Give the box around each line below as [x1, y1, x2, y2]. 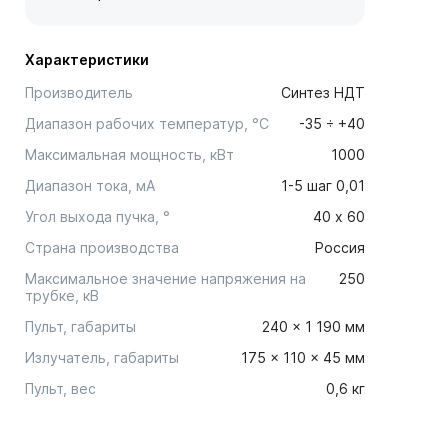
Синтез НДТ [281, 84, 365, 101]
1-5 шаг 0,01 [281, 177, 365, 194]
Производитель [25, 84, 133, 101]
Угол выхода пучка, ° [25, 208, 170, 225]
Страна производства [25, 239, 179, 256]
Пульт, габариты [25, 318, 136, 335]
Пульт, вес [25, 380, 96, 397]
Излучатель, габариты [25, 349, 179, 366]
